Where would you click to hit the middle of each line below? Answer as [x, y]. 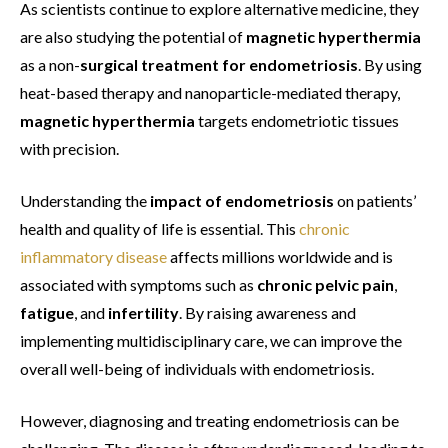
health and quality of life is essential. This [159, 229]
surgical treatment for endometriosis [219, 65]
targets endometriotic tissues [297, 121]
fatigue [47, 313]
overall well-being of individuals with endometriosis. [197, 369]
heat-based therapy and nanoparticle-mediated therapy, [210, 93]
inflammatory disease [93, 257]
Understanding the [85, 201]
